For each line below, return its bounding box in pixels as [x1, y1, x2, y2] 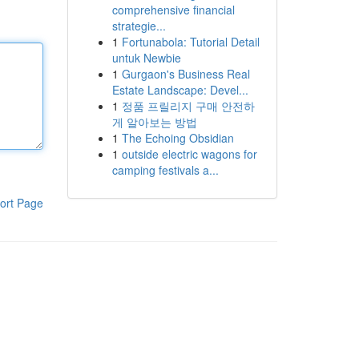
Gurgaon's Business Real [121, 66, 250, 82]
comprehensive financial [111, 2, 235, 18]
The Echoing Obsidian [121, 130, 234, 146]
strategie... [111, 18, 166, 34]
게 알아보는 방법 [111, 114, 197, 130]
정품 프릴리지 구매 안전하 [121, 98, 255, 114]
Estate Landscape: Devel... [111, 82, 248, 98]
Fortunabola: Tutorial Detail [121, 34, 260, 50]
